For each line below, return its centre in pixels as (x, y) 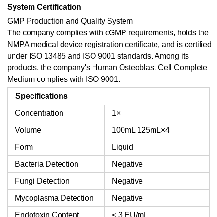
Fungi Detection (42, 181)
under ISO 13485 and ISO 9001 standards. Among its (98, 56)
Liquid (123, 147)
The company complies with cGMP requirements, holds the (108, 32)
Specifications (42, 96)
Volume (28, 130)
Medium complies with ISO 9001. (64, 79)
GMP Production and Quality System (70, 21)
